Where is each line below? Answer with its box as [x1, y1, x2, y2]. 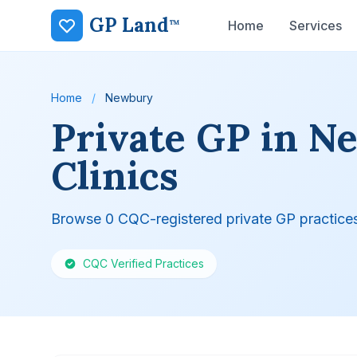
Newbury [105, 91, 153, 104]
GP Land [89, 13, 169, 37]
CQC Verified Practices [83, 257, 204, 270]
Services [289, 18, 342, 33]
